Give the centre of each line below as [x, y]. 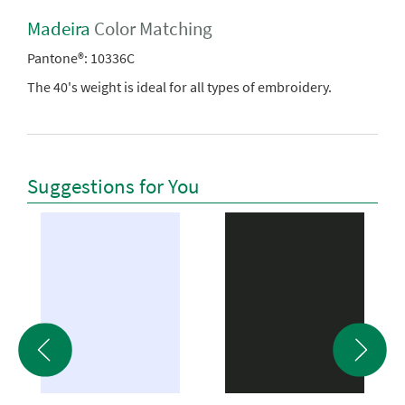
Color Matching [151, 28]
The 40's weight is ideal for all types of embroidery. [179, 86]
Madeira [59, 28]
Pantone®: [57, 57]
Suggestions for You [113, 186]
